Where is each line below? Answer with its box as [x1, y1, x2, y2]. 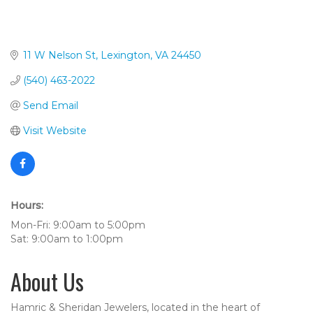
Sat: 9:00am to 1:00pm [10, 232, 123, 245]
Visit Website [22, 124, 87, 137]
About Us [10, 264, 84, 298]
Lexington [100, 48, 150, 61]
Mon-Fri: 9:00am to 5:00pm [10, 218, 145, 231]
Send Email [22, 99, 78, 112]
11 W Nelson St [22, 48, 96, 61]
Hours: [10, 198, 43, 212]
